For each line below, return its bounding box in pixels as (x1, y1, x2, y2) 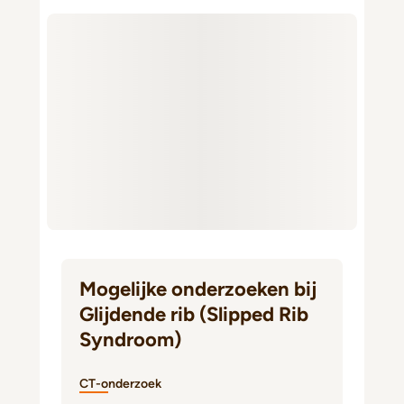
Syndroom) (79, 327, 181, 352)
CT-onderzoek (79, 376, 161, 391)
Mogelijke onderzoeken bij (79, 277, 317, 301)
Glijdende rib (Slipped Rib (79, 302, 308, 326)
